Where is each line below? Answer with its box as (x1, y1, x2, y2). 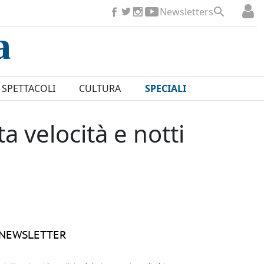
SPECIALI (144, 82, 186, 95)
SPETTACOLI (1, 82, 55, 95)
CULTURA (79, 82, 121, 95)
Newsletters (160, 5, 213, 18)
